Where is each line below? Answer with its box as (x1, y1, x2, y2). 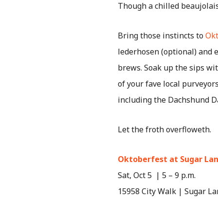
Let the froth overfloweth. (118, 124, 213, 135)
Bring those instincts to (118, 30, 205, 41)
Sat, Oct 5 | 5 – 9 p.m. (118, 170, 196, 181)
